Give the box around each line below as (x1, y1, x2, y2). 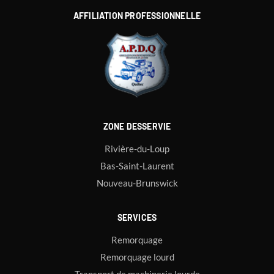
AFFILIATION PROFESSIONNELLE (73, 10, 201, 21)
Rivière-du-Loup (105, 143, 169, 155)
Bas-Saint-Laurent (100, 160, 174, 172)
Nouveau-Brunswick (96, 177, 178, 189)
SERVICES (117, 212, 157, 223)
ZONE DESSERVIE (103, 121, 171, 132)
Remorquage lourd (100, 251, 174, 263)
